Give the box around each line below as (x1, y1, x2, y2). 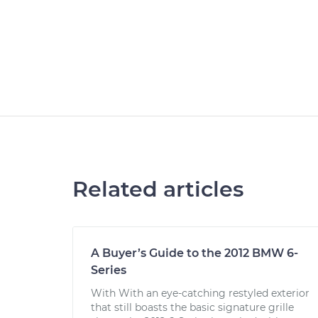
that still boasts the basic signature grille (91, 301, 294, 314)
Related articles (72, 176, 243, 202)
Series (91, 263, 126, 277)
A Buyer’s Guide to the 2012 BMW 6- (91, 246, 298, 260)
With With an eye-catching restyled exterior (91, 287, 309, 300)
